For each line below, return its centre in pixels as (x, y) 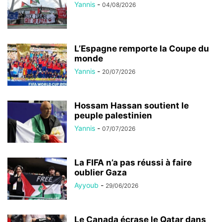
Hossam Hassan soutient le (132, 105)
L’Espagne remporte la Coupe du (142, 48)
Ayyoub (86, 185)
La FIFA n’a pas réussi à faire (133, 162)
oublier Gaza (101, 172)
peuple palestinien (113, 115)
